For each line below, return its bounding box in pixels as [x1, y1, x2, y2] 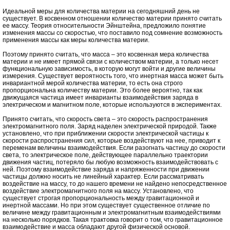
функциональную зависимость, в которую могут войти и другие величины [3, 65, 216, 72]
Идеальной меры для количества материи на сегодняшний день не [3, 8, 200, 15]
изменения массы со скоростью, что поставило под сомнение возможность [3, 29, 222, 36]
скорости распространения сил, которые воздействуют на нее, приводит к [3, 137, 220, 144]
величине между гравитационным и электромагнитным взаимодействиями [3, 209, 221, 216]
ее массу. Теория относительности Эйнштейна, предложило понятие [3, 22, 206, 29]
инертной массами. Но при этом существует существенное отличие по [3, 202, 210, 209]
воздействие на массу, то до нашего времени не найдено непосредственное [3, 180, 227, 187]
